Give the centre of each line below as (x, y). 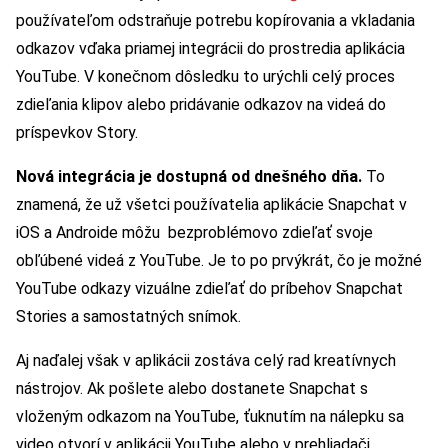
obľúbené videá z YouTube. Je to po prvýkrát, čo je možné (219, 260)
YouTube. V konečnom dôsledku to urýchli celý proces (205, 76)
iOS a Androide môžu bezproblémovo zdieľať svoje (194, 232)
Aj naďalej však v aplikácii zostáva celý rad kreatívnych (206, 360)
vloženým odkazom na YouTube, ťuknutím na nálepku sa (210, 416)
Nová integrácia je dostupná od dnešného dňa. (191, 176)
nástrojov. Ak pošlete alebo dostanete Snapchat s (192, 388)
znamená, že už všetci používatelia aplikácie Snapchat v (211, 204)
